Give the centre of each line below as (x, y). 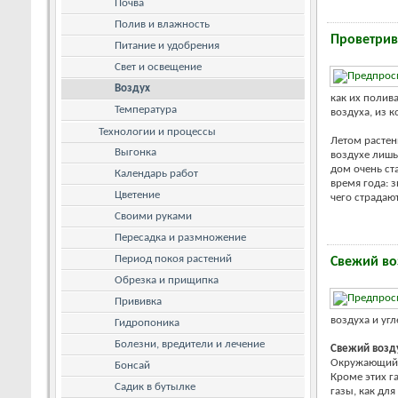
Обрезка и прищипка (167, 280)
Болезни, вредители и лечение (190, 344)
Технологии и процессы (157, 131)
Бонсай (132, 365)
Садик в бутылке (155, 386)
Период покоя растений (173, 259)
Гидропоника (147, 322)
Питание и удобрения (167, 45)
